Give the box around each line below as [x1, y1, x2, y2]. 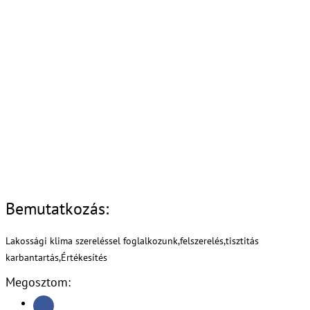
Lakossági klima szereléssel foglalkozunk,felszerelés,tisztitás [6, 235, 259, 248]
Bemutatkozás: [6, 197, 109, 219]
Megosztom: [6, 274, 71, 291]
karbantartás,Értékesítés [6, 251, 107, 264]
